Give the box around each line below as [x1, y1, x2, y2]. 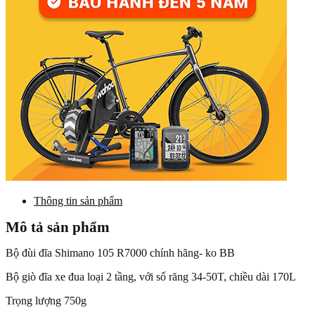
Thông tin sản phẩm [34, 195, 122, 207]
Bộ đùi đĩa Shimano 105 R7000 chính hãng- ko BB [6, 247, 235, 259]
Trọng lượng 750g [6, 295, 86, 307]
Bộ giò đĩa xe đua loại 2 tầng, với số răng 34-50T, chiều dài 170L [6, 271, 296, 283]
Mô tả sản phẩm [6, 219, 110, 236]
